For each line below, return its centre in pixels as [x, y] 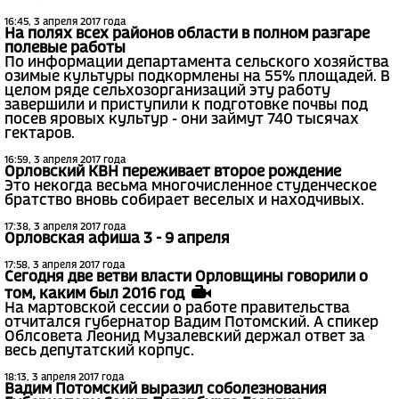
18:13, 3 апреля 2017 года [64, 377]
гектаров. [40, 134]
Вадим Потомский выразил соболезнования [166, 389]
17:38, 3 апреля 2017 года [65, 227]
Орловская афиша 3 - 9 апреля [117, 239]
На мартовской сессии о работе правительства [177, 308]
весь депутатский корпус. [99, 351]
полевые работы [65, 48]
